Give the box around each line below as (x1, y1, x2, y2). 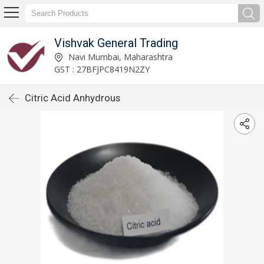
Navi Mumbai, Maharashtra (65, 51, 173, 62)
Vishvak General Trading (54, 35, 178, 50)
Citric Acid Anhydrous (25, 92, 120, 104)
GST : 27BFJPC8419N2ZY (54, 63, 150, 75)
